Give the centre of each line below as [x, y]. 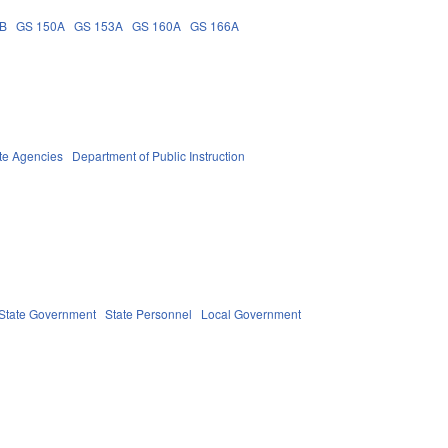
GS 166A [215, 25]
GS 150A [41, 25]
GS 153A [99, 25]
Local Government [251, 313]
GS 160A [157, 25]
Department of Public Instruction [159, 155]
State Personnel [149, 313]
